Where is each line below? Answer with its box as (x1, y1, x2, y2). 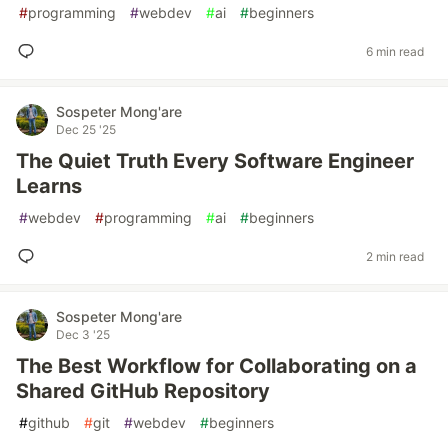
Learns (16, 174, 82, 198)
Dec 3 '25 (56, 327, 110, 342)
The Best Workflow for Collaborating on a (16, 354, 417, 378)
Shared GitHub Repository (16, 379, 270, 403)
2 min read (366, 248, 424, 264)
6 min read (366, 43, 424, 59)
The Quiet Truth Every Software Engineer (16, 149, 414, 173)
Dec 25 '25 (56, 122, 116, 137)
